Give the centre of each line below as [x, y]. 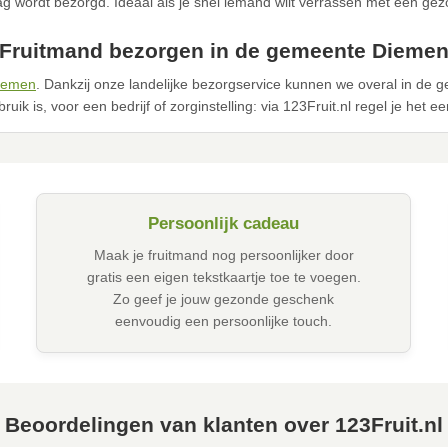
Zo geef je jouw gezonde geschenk [224, 299]
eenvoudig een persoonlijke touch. [224, 321]
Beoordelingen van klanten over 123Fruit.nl [224, 425]
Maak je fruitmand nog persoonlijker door [223, 255]
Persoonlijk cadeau [224, 224]
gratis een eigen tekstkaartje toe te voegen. [223, 277]
